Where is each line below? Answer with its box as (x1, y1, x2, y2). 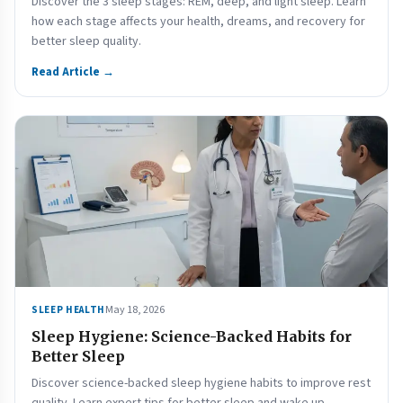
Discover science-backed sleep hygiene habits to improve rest (31, 374, 371, 392)
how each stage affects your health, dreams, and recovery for (31, 13, 365, 31)
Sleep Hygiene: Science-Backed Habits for (31, 327, 352, 345)
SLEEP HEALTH (31, 303, 105, 317)
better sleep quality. (31, 32, 141, 50)
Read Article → (31, 64, 114, 80)
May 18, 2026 (104, 302, 165, 318)
